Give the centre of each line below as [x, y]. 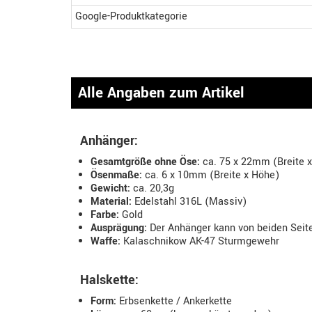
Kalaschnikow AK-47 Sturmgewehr [200, 241]
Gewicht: [110, 188]
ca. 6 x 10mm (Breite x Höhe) [211, 175]
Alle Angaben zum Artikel [161, 93]
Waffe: [106, 241]
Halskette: [109, 280]
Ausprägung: [119, 228]
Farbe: [105, 215]
